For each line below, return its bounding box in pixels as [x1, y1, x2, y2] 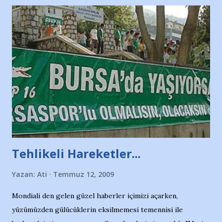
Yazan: [12, 169, 37, 179]
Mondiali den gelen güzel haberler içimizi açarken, [12, 191, 178, 200]
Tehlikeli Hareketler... [12, 145, 141, 162]
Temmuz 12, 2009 [53, 169, 114, 179]
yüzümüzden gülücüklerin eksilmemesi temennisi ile [12, 205, 183, 214]
